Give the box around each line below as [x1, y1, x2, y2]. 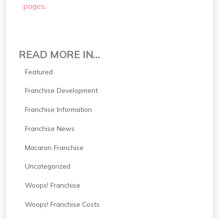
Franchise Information [24, 105, 92, 114]
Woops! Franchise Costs [24, 199, 100, 208]
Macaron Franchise [24, 143, 84, 152]
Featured [24, 67, 53, 76]
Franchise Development [24, 86, 98, 95]
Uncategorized [24, 162, 70, 171]
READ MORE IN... [19, 48, 100, 61]
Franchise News [24, 124, 75, 132]
